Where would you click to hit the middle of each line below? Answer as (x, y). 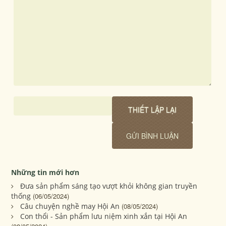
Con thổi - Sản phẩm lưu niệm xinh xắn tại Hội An (104, 216)
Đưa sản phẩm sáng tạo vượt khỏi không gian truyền (109, 186)
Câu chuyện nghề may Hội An (70, 206)
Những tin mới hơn (45, 173)
